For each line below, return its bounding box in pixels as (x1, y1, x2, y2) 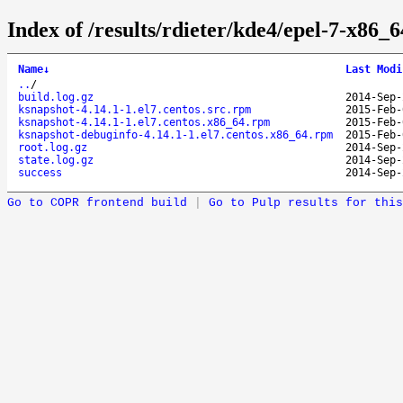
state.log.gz (18, 153, 94, 166)
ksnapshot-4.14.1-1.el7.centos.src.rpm (18, 103, 251, 116)
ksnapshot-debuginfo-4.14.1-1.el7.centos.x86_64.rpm (18, 128, 333, 141)
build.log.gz (18, 90, 94, 103)
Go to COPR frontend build (7, 195, 187, 210)
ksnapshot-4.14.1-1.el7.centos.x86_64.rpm (18, 115, 270, 129)
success (18, 166, 62, 179)
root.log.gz (18, 140, 87, 154)
